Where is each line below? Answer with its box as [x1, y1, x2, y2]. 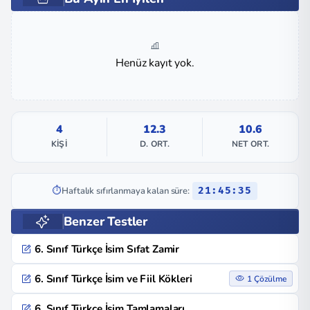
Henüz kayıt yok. [116, 55, 194, 71]
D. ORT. [139, 138, 170, 150]
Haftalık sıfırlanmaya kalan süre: [62, 184, 190, 197]
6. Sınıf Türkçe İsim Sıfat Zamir [35, 241, 180, 256]
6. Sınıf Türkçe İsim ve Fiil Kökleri [35, 271, 192, 286]
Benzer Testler [63, 213, 147, 230]
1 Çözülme [247, 273, 286, 284]
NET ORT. [231, 138, 270, 150]
